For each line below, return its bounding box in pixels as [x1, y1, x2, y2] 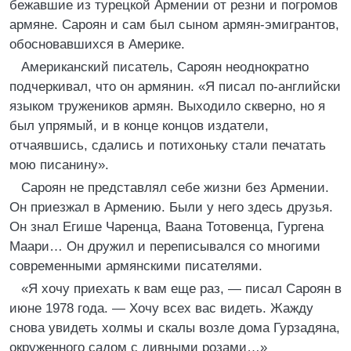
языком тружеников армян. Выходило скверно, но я [9, 99, 325, 114]
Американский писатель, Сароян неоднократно [21, 60, 309, 74]
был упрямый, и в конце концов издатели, [9, 118, 269, 133]
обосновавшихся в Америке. [9, 37, 185, 52]
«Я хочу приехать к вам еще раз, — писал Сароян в [21, 281, 342, 296]
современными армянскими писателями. [9, 259, 262, 273]
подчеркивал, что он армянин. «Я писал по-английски [9, 79, 341, 94]
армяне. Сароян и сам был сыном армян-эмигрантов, [9, 17, 339, 32]
